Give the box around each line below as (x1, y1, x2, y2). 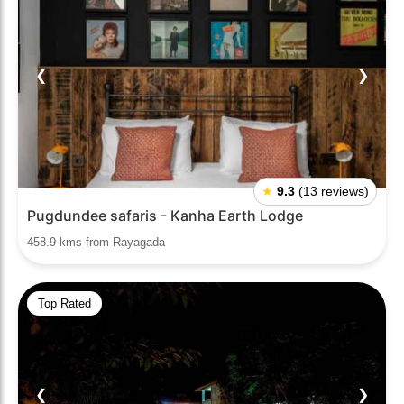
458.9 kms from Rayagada (27, 235, 165, 249)
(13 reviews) (298, 184, 369, 198)
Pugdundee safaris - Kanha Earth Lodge (27, 207, 303, 225)
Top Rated (38, 297, 91, 310)
